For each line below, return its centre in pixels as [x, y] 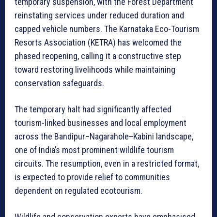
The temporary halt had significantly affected [93, 109]
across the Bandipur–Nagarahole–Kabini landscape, [104, 136]
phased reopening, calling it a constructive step [98, 56]
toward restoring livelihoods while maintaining [95, 69]
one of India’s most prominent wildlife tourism [94, 150]
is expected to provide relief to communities [92, 177]
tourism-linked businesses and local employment [101, 123]
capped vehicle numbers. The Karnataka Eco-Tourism [107, 29]
